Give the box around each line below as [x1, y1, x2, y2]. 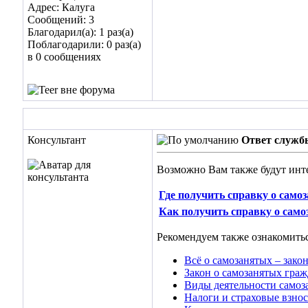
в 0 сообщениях [27, 51, 101, 63]
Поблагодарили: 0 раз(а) [27, 38, 141, 50]
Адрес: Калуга [27, 1, 95, 13]
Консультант [27, 134, 86, 146]
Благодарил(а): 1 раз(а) [27, 26, 133, 38]
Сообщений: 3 [27, 14, 94, 25]
